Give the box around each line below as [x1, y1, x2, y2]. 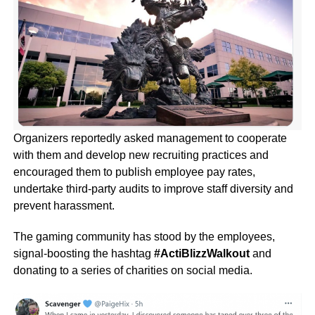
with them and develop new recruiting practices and [13, 149, 269, 162]
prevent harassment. [13, 200, 115, 212]
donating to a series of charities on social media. [13, 264, 252, 277]
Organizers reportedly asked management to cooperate [13, 132, 287, 145]
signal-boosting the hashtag [13, 247, 154, 260]
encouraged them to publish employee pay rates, [13, 166, 255, 179]
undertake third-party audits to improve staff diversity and [13, 183, 293, 195]
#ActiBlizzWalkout [153, 247, 250, 260]
